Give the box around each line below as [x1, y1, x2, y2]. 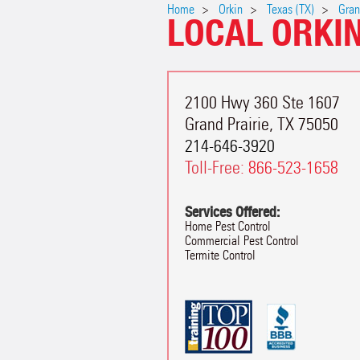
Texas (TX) [267, 2, 314, 17]
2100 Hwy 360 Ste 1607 [185, 92, 340, 113]
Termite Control [185, 247, 256, 263]
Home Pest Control [185, 219, 271, 234]
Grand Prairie [185, 113, 269, 135]
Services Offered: [185, 203, 280, 220]
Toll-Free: [185, 157, 248, 178]
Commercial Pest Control [185, 233, 299, 248]
